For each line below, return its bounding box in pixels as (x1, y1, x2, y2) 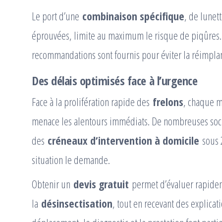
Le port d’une (32, 8, 82, 24)
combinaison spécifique (82, 8, 184, 24)
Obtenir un (32, 176, 73, 192)
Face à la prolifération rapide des (32, 94, 153, 110)
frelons (153, 94, 183, 110)
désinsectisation (41, 196, 112, 211)
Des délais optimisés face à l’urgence (32, 72, 198, 89)
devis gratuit (73, 176, 129, 192)
